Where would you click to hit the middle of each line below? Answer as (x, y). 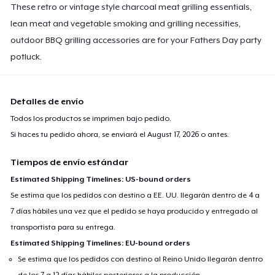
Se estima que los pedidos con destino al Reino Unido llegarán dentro (141, 259)
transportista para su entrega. (63, 227)
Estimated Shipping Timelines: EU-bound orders (101, 243)
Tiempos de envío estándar (70, 162)
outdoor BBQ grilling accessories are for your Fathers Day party (136, 40)
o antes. (214, 134)
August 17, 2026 (173, 134)
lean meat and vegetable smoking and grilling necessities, (126, 23)
